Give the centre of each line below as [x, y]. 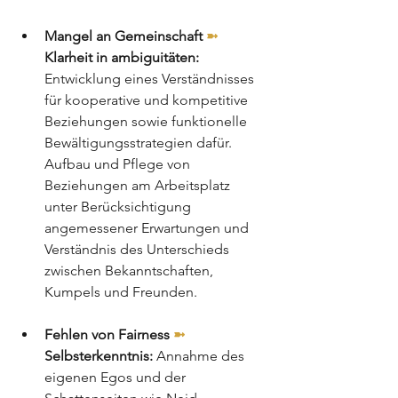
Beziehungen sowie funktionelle [147, 121]
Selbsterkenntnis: [99, 355]
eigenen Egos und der [117, 377]
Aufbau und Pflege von [119, 163]
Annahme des [200, 355]
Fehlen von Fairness [109, 334]
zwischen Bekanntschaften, [131, 270]
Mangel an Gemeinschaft [125, 36]
